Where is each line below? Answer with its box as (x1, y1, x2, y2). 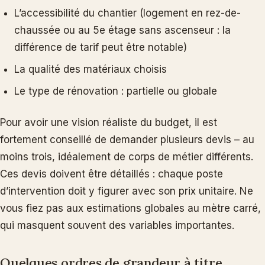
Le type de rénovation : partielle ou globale (14, 85, 217, 97)
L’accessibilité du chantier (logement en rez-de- (14, 7, 241, 19)
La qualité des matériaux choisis (14, 63, 167, 75)
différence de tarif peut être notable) (14, 41, 187, 53)
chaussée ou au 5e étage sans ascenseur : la (14, 24, 231, 36)
